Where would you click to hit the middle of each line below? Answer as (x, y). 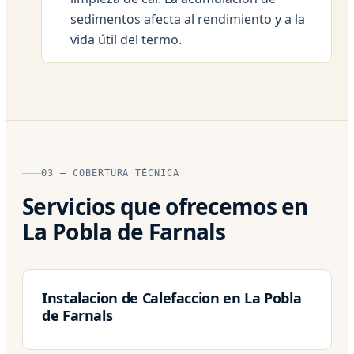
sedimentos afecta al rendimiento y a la (188, 19)
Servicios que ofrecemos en (165, 206)
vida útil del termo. (126, 39)
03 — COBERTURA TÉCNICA (111, 173)
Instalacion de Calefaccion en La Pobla (172, 298)
